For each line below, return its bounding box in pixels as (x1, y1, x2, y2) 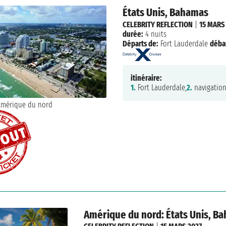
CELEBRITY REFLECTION (122, 19, 193, 29)
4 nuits (143, 29, 166, 39)
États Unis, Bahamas (122, 6, 208, 20)
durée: (122, 29, 143, 39)
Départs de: (122, 38, 158, 48)
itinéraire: (130, 73, 162, 83)
